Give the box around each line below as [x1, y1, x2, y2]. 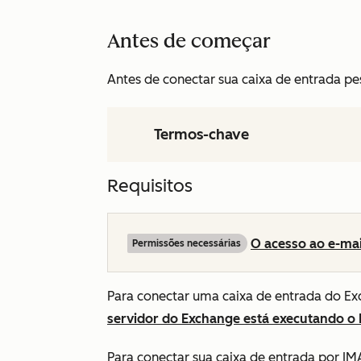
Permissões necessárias [132, 238, 241, 249]
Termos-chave [154, 126, 249, 143]
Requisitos [107, 175, 193, 197]
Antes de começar [107, 29, 271, 52]
